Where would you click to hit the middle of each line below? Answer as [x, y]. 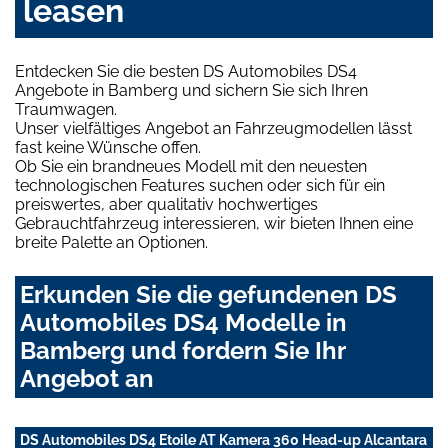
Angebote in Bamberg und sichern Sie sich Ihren [191, 90]
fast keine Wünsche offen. [108, 147]
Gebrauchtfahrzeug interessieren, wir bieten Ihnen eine [214, 223]
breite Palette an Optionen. [111, 242]
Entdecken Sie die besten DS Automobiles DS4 [186, 71]
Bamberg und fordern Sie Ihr [182, 350]
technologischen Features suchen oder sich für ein [200, 185]
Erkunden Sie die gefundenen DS [208, 294]
